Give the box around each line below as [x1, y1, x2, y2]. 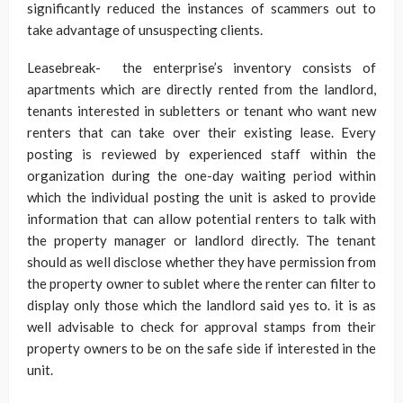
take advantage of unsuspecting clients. [27, 22, 263, 38]
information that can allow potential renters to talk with [27, 210, 376, 227]
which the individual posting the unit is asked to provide [27, 189, 376, 205]
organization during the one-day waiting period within [27, 167, 376, 184]
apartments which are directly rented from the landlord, [27, 81, 376, 97]
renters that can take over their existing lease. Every [27, 124, 376, 140]
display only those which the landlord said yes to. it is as [27, 297, 376, 313]
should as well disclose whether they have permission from [27, 254, 376, 270]
